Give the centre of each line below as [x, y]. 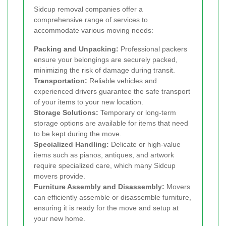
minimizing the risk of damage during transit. [104, 70]
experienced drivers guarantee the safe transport [112, 92]
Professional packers [153, 49]
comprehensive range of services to [91, 20]
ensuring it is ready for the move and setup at [106, 208]
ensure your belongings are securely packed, [106, 60]
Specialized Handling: [71, 145]
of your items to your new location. [89, 102]
